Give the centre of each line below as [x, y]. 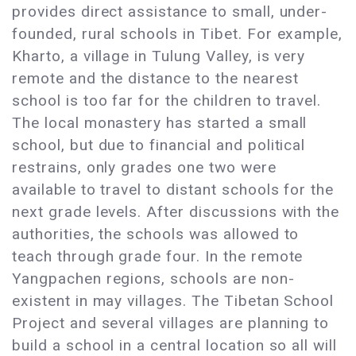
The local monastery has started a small [160, 123]
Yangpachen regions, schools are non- [153, 279]
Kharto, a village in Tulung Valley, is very [159, 56]
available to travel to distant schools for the [173, 190]
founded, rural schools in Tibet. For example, [178, 34]
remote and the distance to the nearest [155, 79]
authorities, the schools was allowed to [156, 234]
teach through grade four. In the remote [158, 257]
